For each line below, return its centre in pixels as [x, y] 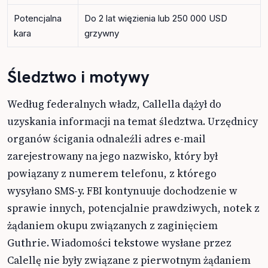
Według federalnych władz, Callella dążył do [114, 104]
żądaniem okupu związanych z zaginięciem [112, 225]
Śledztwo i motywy [78, 76]
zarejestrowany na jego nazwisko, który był [112, 156]
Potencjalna [38, 18]
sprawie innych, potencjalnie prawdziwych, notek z [133, 208]
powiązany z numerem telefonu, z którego [112, 173]
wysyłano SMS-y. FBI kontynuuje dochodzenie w [122, 191]
